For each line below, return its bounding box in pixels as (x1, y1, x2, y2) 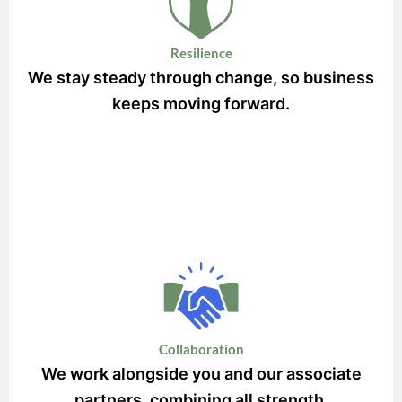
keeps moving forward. (112, 93, 290, 113)
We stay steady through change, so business (28, 67, 374, 87)
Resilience (170, 45, 232, 61)
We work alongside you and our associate (40, 363, 362, 383)
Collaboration (158, 341, 244, 357)
